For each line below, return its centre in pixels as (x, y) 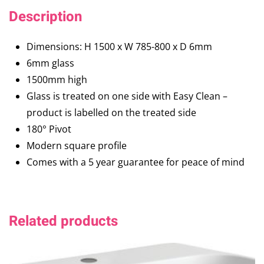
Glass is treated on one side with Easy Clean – (127, 96)
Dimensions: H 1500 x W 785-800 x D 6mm (119, 47)
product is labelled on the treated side (111, 113)
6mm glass (50, 63)
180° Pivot (49, 129)
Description (45, 17)
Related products (63, 222)
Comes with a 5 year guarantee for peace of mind (136, 162)
